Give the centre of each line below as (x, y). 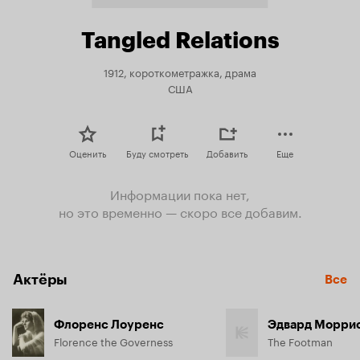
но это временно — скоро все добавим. (180, 211)
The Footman (300, 341)
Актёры (40, 280)
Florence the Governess (113, 341)
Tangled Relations (180, 40)
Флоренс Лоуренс (109, 325)
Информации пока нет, (180, 193)
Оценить (87, 153)
